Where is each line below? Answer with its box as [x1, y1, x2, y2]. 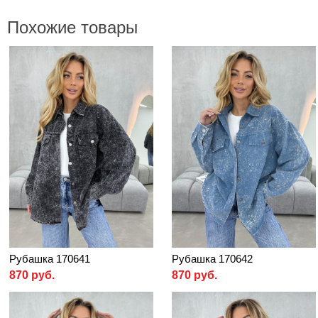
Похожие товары [7, 17, 138, 37]
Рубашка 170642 [172, 253, 253, 265]
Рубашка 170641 [9, 253, 90, 265]
